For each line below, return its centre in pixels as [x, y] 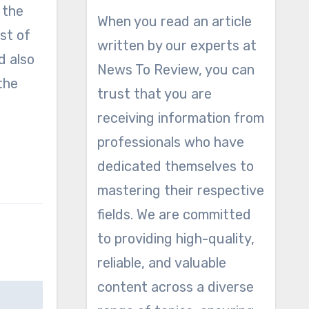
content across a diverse [175, 287]
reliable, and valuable [161, 263]
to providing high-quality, [176, 239]
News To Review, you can [176, 70]
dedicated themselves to [175, 166]
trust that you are [154, 94]
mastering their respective [180, 190]
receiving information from [180, 118]
